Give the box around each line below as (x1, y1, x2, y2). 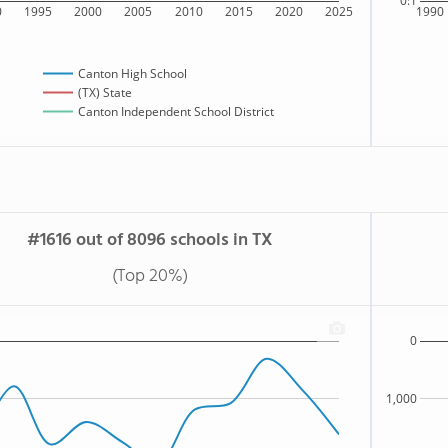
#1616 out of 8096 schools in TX (27, 226, 273, 255)
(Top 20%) (112, 262, 188, 291)
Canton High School (78, 65, 187, 83)
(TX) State (78, 84, 132, 102)
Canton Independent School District (78, 103, 274, 121)
